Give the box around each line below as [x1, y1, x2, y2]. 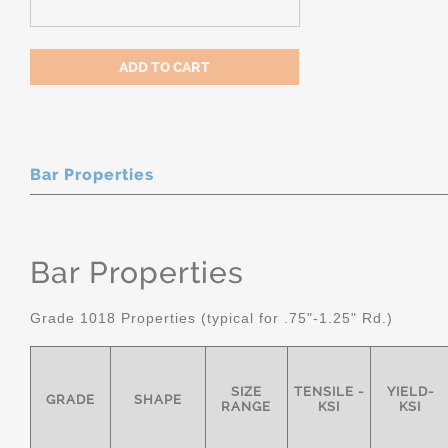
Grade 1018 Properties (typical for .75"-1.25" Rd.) [30, 310, 393, 326]
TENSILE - [294, 384, 364, 399]
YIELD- [387, 384, 434, 399]
